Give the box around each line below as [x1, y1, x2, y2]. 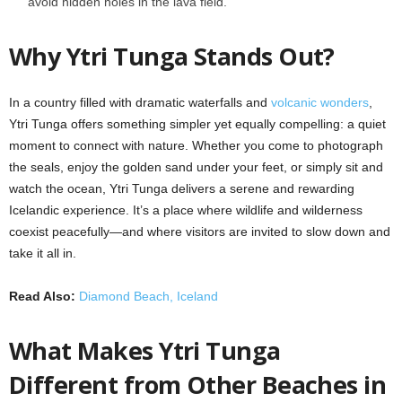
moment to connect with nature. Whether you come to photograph [9, 137, 383, 153]
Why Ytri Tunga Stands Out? [9, 39, 335, 73]
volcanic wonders [271, 94, 369, 109]
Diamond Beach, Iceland [79, 288, 218, 303]
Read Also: [9, 288, 75, 303]
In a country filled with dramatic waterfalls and [9, 94, 271, 109]
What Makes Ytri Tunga [9, 333, 281, 367]
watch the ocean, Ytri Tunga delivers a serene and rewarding [9, 180, 354, 196]
